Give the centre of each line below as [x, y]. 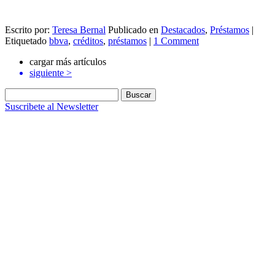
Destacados [183, 29]
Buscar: [19, 93]
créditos [88, 41]
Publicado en [133, 29]
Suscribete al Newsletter [52, 106]
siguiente [47, 72]
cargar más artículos [68, 61]
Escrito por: [29, 29]
